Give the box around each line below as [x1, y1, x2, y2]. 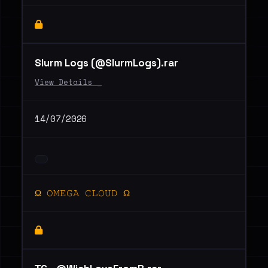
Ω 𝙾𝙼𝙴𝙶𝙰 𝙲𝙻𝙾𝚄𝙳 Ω [35, 186, 130, 199]
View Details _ [35, 77, 102, 88]
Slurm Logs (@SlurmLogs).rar [35, 56, 178, 69]
